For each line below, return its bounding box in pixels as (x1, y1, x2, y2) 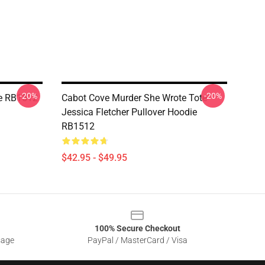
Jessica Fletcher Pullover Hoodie (62, 106, 197, 118)
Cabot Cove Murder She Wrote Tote (62, 92, 207, 104)
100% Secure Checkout (94, 224, 180, 233)
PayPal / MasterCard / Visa (87, 235, 188, 245)
